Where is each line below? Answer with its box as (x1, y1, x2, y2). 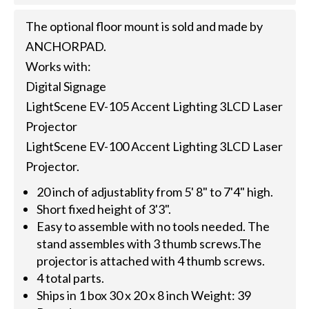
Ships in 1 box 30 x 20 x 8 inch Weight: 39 (37, 288, 252, 303)
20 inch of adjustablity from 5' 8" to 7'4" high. (37, 184, 274, 200)
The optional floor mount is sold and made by (25, 19, 263, 34)
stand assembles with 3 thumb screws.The (37, 236, 262, 252)
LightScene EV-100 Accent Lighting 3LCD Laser (25, 139, 283, 154)
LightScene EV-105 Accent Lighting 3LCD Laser (25, 99, 283, 114)
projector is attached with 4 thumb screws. (37, 253, 266, 269)
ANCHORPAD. (25, 39, 106, 54)
